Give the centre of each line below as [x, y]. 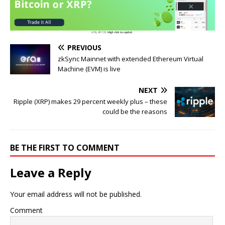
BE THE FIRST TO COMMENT [65, 148]
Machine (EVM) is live [89, 69]
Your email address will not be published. [76, 194]
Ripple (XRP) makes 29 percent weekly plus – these [90, 102]
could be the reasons [135, 112]
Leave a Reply [51, 173]
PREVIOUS [84, 48]
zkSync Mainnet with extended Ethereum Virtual [131, 59]
